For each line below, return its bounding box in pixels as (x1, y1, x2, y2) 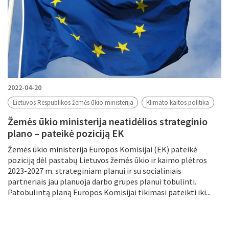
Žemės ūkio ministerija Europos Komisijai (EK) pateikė (8, 144, 197, 154)
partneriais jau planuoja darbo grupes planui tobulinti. (8, 176, 196, 187)
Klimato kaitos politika (146, 98, 210, 107)
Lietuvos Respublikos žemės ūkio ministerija (12, 98, 133, 107)
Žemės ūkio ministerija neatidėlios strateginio (8, 114, 208, 128)
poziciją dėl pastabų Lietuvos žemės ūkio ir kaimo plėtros (8, 154, 207, 165)
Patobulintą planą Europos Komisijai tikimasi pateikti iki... (8, 187, 211, 197)
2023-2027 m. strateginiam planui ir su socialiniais (8, 165, 181, 176)
